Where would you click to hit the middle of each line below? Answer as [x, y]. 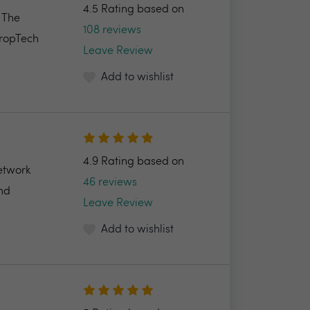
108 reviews [112, 30]
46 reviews [110, 183]
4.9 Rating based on [135, 162]
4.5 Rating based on [135, 10]
